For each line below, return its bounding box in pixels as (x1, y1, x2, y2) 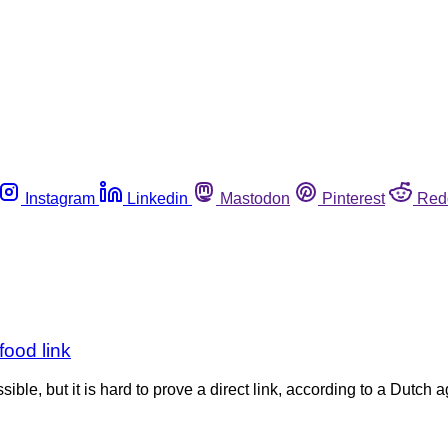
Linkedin (127, 189, 188, 207)
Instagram (25, 189, 95, 207)
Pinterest (322, 189, 385, 207)
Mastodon (220, 189, 290, 207)
